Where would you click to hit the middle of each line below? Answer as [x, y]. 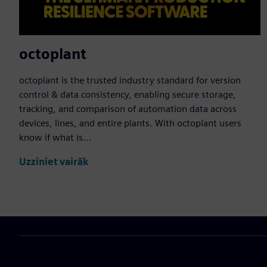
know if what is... [55, 138]
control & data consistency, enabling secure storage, [128, 95]
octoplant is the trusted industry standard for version [130, 80]
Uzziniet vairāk [54, 162]
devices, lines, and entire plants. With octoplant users [130, 123]
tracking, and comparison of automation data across [128, 109]
